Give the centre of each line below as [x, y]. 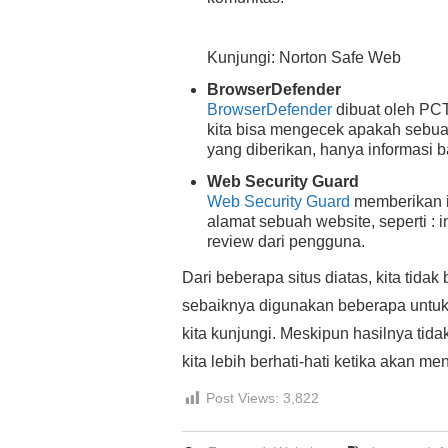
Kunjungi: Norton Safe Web [304, 58]
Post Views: [242, 398]
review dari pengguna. [286, 242]
